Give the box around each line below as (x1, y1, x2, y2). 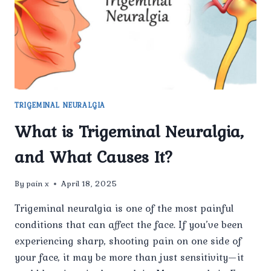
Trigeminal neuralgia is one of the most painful (15, 200, 233, 217)
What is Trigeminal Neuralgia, (15, 118, 244, 144)
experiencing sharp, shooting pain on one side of (15, 233, 241, 249)
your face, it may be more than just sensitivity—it (15, 249, 244, 266)
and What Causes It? (15, 143, 174, 169)
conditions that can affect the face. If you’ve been (15, 217, 243, 233)
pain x (26, 177, 50, 190)
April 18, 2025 (61, 177, 118, 190)
